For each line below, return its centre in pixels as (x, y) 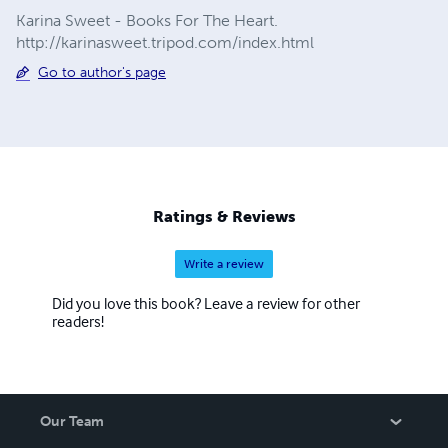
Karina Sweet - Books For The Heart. (147, 20)
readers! (78, 321)
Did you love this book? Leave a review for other (206, 303)
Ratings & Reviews (224, 217)
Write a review (224, 264)
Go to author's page (102, 72)
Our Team (72, 422)
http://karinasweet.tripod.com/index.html (165, 42)
